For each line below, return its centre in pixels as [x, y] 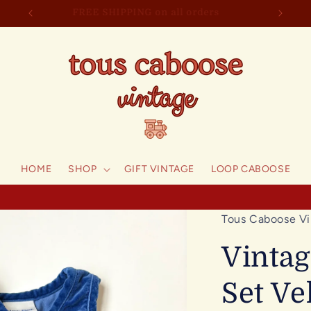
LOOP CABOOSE [251, 169]
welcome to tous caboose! [154, 12]
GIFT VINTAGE [159, 169]
